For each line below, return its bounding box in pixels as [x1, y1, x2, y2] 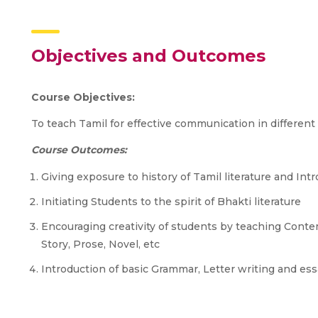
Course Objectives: [31, 91, 135, 104]
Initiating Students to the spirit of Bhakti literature [41, 195, 301, 208]
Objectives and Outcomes [31, 45, 265, 66]
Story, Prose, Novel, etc [41, 238, 160, 251]
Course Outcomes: [31, 143, 127, 156]
